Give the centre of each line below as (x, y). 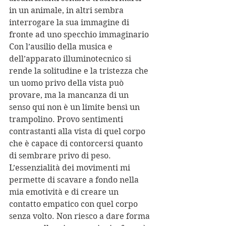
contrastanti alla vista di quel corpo (78, 132)
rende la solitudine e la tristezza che (80, 71)
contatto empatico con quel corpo (74, 204)
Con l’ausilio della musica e (62, 47)
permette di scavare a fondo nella (75, 180)
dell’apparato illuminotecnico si (71, 59)
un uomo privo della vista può (67, 83)
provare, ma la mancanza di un (70, 95)
